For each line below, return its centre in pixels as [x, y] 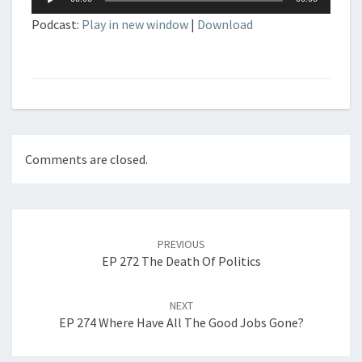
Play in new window [135, 24]
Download [225, 24]
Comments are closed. [86, 160]
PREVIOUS [181, 244]
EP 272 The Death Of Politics [181, 261]
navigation [54, 238]
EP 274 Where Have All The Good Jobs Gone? [181, 323]
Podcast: [57, 24]
